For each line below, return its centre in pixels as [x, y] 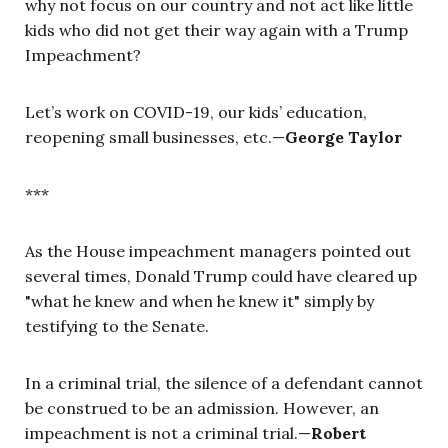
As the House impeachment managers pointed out [218, 251]
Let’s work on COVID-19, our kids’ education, [196, 112]
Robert [338, 433]
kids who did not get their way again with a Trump [216, 30]
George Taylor [343, 137]
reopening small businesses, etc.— [155, 137]
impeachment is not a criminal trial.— [168, 433]
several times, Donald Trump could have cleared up [221, 276]
